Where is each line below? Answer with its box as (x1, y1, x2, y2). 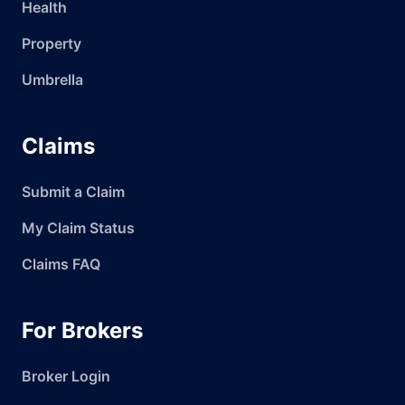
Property (22, 34, 81, 52)
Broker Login (22, 367, 110, 385)
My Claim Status (22, 219, 135, 237)
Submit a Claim (22, 183, 125, 201)
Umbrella (22, 71, 83, 89)
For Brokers (22, 317, 143, 344)
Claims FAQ (22, 255, 100, 273)
